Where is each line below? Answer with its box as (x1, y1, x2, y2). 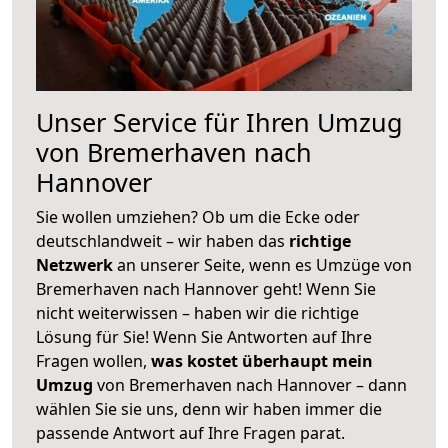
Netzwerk (36, 253, 117, 276)
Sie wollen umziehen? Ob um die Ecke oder (36, 205, 360, 228)
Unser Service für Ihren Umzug (36, 104, 403, 139)
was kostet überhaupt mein (151, 349, 373, 372)
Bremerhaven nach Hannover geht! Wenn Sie (36, 277, 376, 300)
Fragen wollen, (36, 349, 151, 372)
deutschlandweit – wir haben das (36, 229, 289, 252)
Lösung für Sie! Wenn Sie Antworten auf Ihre (36, 325, 372, 348)
